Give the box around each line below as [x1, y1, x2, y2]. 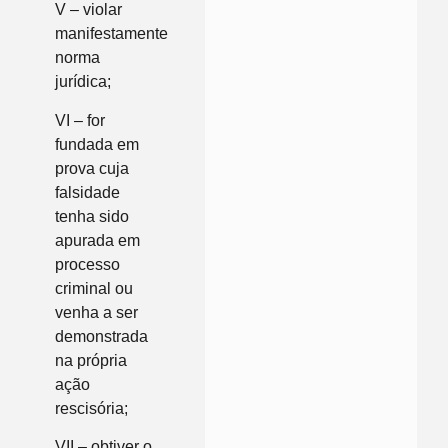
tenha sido [55, 207, 129, 225]
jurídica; [55, 73, 111, 91]
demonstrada [55, 327, 148, 345]
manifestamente [55, 25, 168, 43]
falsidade [55, 183, 120, 201]
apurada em [55, 231, 140, 249]
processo [55, 255, 120, 273]
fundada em [55, 135, 139, 153]
